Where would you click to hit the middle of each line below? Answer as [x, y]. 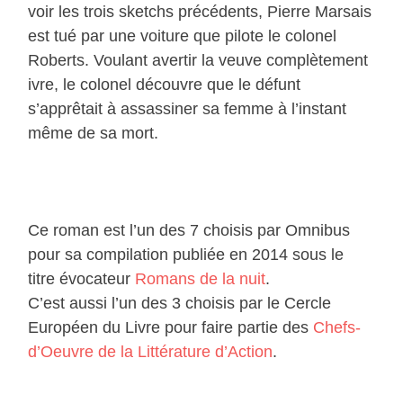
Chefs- [337, 327]
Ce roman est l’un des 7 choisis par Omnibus [189, 230]
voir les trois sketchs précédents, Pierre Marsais [200, 11]
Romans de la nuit [201, 278]
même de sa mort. [94, 133]
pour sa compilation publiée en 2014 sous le [186, 254]
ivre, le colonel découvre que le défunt [165, 84]
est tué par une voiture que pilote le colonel [183, 36]
